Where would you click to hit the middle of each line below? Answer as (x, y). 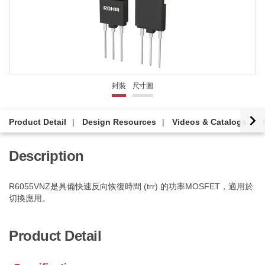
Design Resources (119, 122)
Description (46, 156)
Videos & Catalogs (209, 122)
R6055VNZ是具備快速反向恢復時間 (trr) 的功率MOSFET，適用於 (131, 186)
